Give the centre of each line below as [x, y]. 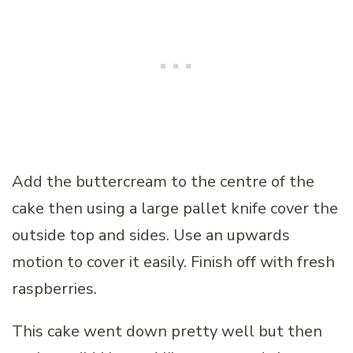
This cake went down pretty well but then [167, 331]
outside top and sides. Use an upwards [151, 235]
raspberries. [54, 288]
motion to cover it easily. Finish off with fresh [173, 262]
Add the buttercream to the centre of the [163, 181]
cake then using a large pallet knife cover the [175, 208]
